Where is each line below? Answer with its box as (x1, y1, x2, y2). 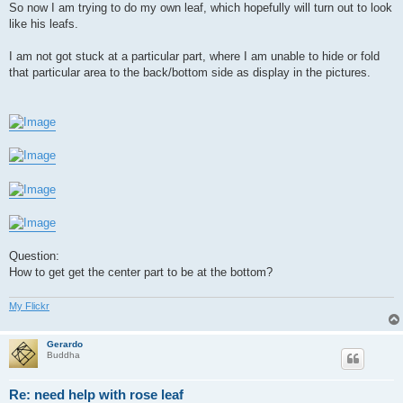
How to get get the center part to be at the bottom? (9, 265, 273, 280)
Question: (9, 249, 59, 264)
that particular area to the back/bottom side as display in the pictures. (9, 66, 371, 80)
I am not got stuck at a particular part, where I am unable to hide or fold (9, 49, 380, 64)
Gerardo (47, 339, 83, 350)
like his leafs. (9, 17, 78, 31)
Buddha (47, 350, 80, 361)
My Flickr (9, 300, 49, 312)
